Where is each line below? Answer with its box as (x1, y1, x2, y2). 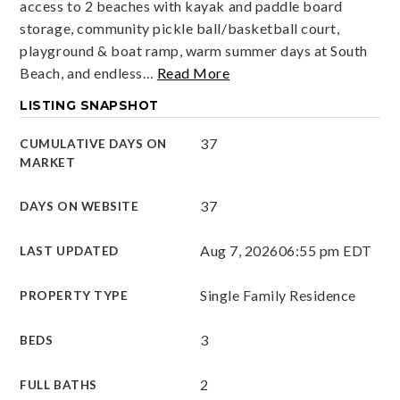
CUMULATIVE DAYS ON (20, 137, 167, 151)
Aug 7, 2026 (200, 242, 279, 259)
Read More (156, 64, 230, 81)
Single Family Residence (200, 287, 356, 304)
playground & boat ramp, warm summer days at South (20, 42, 368, 59)
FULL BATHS (20, 378, 97, 392)
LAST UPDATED (20, 244, 119, 258)
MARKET (20, 155, 76, 170)
